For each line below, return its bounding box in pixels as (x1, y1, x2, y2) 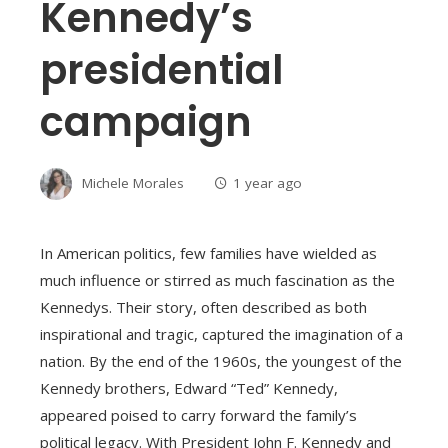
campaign (40, 94, 252, 151)
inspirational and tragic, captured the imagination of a (40, 324, 403, 345)
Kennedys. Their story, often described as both (40, 297, 367, 318)
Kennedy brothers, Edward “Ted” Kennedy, (40, 378, 338, 399)
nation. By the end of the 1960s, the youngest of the (40, 351, 402, 372)
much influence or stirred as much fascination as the (40, 270, 395, 291)
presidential (40, 42, 283, 99)
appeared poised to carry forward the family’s (40, 405, 357, 426)
